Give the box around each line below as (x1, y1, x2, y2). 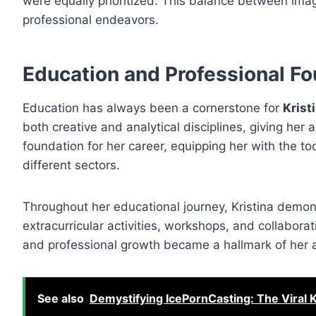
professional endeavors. (23, 13, 159, 28)
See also (37, 291, 84, 306)
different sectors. (23, 158, 120, 173)
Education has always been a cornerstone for (23, 101, 283, 116)
